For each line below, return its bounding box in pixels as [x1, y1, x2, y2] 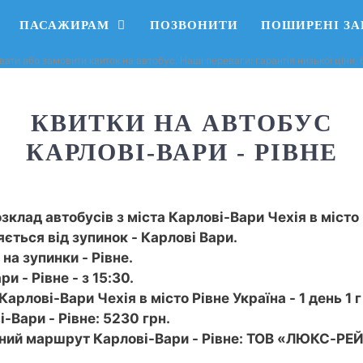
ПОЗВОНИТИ [149, 18, 238, 32]
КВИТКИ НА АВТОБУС [30, 109, 333, 136]
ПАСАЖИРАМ [19, 18, 109, 32]
